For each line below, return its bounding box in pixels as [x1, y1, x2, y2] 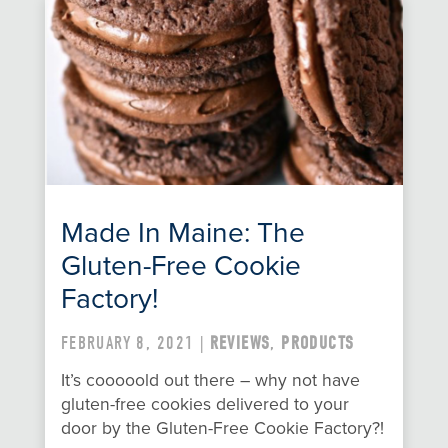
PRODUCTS [281, 333, 355, 355]
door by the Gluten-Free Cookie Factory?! [60, 418, 384, 440]
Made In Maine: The [60, 216, 305, 251]
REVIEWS [209, 333, 271, 355]
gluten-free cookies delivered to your [60, 394, 349, 416]
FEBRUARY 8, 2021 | [60, 333, 210, 355]
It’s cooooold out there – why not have [60, 370, 360, 392]
